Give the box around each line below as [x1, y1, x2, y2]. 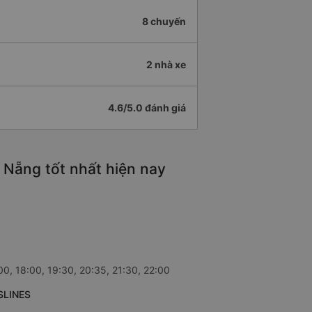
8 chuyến [142, 15, 186, 27]
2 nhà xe [146, 58, 186, 70]
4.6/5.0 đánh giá [108, 102, 186, 114]
